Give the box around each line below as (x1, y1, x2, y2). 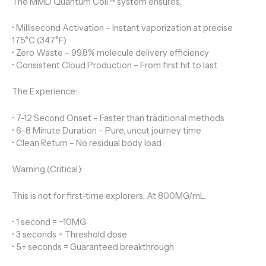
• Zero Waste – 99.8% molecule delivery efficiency (12, 47, 209, 59)
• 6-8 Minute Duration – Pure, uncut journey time (12, 125, 201, 136)
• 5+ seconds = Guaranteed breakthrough (12, 241, 174, 252)
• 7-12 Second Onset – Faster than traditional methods (12, 112, 224, 123)
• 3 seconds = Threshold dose (12, 229, 127, 240)
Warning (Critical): (12, 164, 83, 175)
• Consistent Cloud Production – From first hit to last (12, 60, 217, 71)
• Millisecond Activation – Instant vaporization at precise (12, 23, 233, 34)
